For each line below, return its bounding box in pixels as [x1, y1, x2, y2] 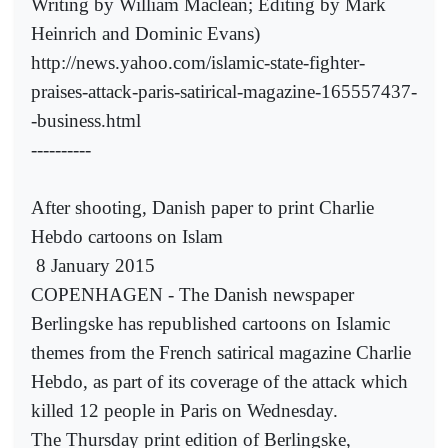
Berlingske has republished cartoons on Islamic [31, 312, 390, 334]
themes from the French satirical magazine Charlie [31, 341, 411, 363]
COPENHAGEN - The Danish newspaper [31, 283, 354, 305]
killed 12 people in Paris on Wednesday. [31, 399, 338, 421]
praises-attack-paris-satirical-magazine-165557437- [31, 80, 417, 102]
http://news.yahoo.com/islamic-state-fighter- [31, 51, 365, 73]
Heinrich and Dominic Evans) [31, 22, 260, 44]
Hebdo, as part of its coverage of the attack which [31, 370, 408, 392]
